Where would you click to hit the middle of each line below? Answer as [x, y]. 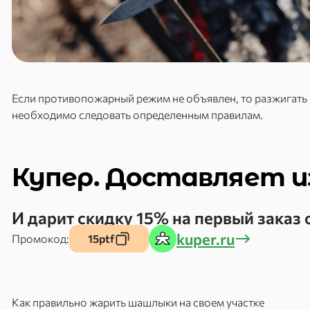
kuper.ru [206, 239]
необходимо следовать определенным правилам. [137, 115]
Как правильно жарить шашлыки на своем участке [138, 302]
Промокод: [40, 238]
